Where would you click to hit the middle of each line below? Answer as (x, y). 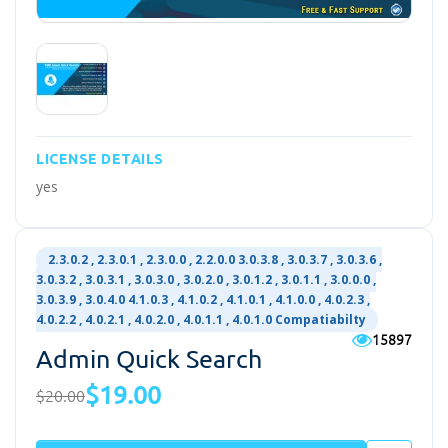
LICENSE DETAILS (100, 159)
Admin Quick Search (149, 359)
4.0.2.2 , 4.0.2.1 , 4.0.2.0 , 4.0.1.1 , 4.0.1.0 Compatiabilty (201, 320)
